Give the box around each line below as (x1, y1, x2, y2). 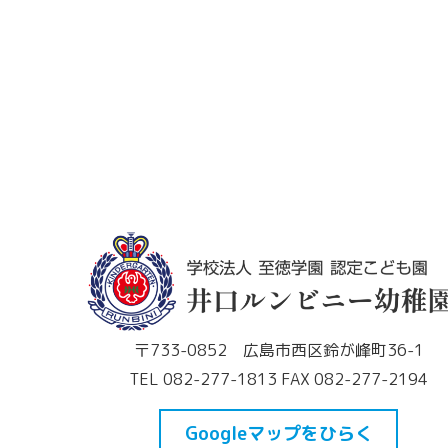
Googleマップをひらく (184, 420, 373, 446)
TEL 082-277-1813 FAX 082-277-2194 (129, 368, 429, 391)
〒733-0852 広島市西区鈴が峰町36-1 (133, 339, 424, 362)
